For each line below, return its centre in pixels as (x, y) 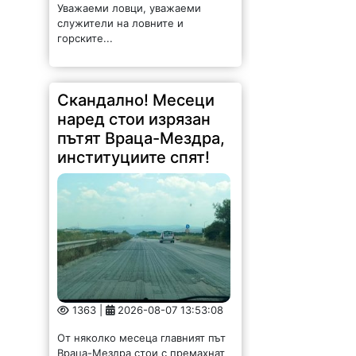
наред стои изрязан (134, 109)
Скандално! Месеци (136, 90)
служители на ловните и (121, 13)
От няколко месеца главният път (142, 328)
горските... (85, 28)
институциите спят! (134, 147)
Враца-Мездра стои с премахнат (141, 343)
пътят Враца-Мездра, (141, 128)
